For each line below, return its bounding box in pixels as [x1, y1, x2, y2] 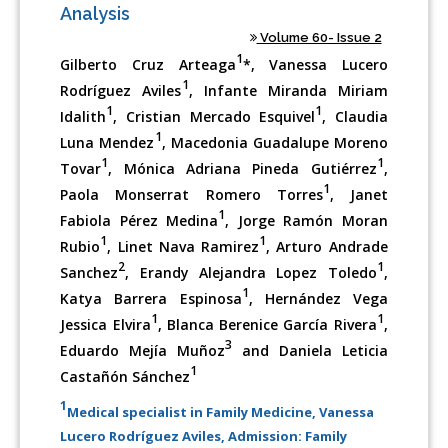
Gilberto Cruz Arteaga [60, 54, 236, 74]
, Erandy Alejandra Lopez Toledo [125, 262, 377, 282]
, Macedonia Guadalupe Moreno [161, 132, 388, 152]
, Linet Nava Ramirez [107, 236, 260, 256]
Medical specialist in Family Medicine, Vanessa [67, 402, 375, 421]
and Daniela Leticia [232, 340, 388, 360]
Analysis [60, 2, 131, 24]
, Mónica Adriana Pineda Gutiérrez [108, 158, 377, 178]
